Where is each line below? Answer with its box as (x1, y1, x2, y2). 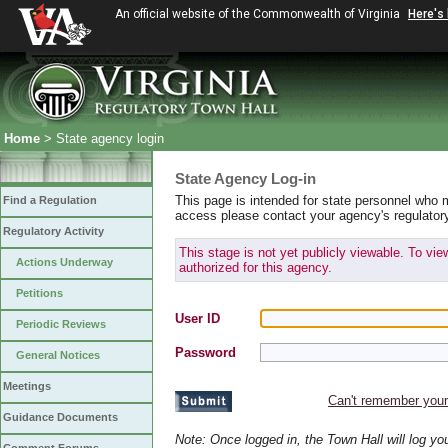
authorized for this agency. (179, 260, 332, 275)
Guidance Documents (3, 411, 118, 423)
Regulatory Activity (3, 225, 104, 237)
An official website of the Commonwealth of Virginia (115, 7, 403, 21)
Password (175, 345, 236, 360)
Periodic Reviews (16, 318, 106, 330)
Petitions (16, 287, 63, 299)
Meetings (3, 380, 51, 392)
